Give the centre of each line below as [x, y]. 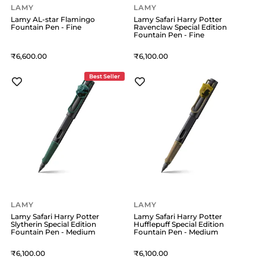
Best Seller [105, 76]
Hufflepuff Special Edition [179, 224]
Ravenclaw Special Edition [180, 27]
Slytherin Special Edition [53, 224]
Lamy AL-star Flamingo [53, 19]
